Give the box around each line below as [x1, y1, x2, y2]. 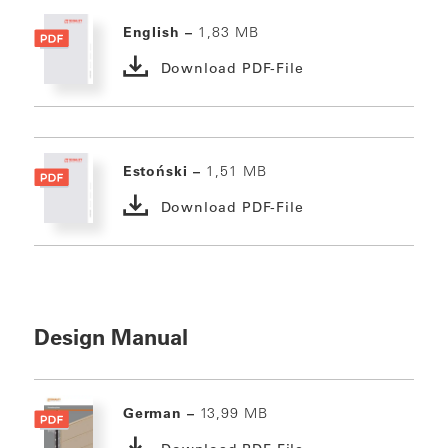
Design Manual [33, 323, 188, 352]
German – [123, 404, 200, 423]
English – [122, 23, 198, 42]
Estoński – [122, 162, 206, 181]
